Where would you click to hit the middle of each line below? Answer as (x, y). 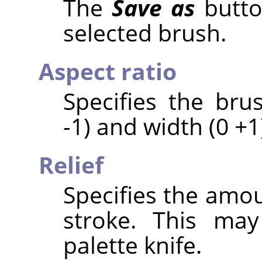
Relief (71, 164)
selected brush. (144, 32)
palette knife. (132, 244)
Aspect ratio (108, 71)
